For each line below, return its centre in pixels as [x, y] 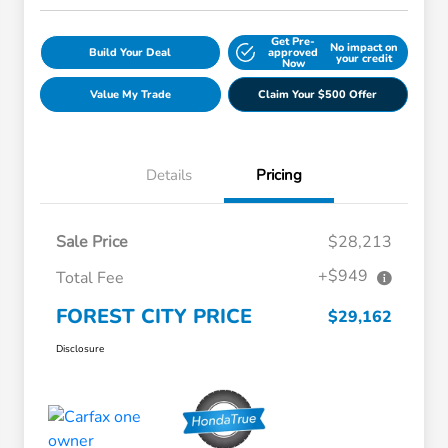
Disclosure [80, 349]
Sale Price [92, 242]
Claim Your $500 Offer [318, 95]
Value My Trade [130, 95]
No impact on [363, 47]
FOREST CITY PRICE [154, 317]
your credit [363, 58]
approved [293, 53]
